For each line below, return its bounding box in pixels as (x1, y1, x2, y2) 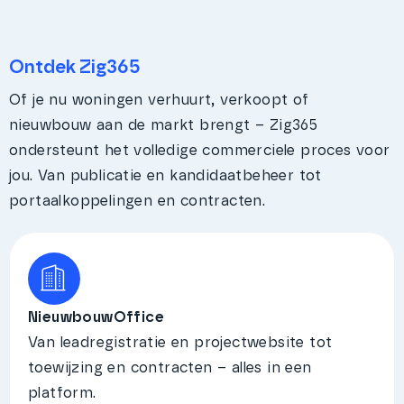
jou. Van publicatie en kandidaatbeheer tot (9, 169, 322, 184)
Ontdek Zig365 (9, 59, 141, 78)
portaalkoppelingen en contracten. (9, 194, 266, 209)
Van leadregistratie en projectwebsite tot (28, 335, 333, 351)
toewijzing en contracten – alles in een (28, 361, 312, 376)
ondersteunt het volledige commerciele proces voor (9, 143, 390, 159)
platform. (28, 386, 96, 401)
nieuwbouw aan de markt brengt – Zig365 (9, 118, 318, 133)
